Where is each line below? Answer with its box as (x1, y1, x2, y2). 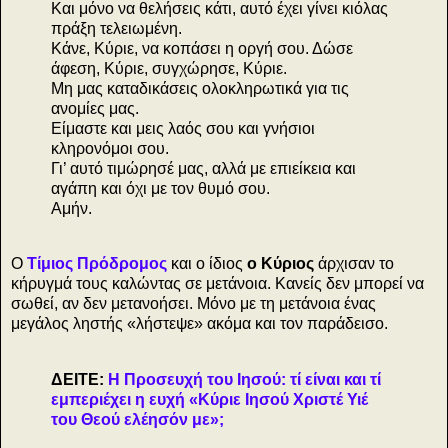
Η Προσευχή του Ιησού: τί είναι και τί (108, 371, 381, 389)
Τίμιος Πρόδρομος (27, 255, 167, 273)
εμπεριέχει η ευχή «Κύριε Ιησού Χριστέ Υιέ (51, 391, 368, 409)
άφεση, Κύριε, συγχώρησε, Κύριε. (51, 59, 287, 77)
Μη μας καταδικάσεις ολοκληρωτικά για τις (51, 79, 349, 97)
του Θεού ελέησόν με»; (51, 411, 224, 429)
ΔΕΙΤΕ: (51, 371, 108, 389)
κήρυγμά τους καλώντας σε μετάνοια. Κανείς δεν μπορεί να (11, 275, 424, 293)
